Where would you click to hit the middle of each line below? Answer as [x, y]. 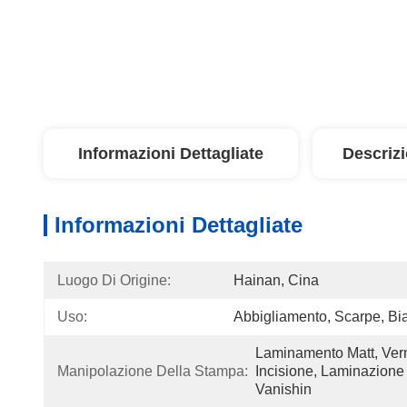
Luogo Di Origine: [114, 280]
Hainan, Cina [276, 280]
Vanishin [283, 389]
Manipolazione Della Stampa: [153, 371]
